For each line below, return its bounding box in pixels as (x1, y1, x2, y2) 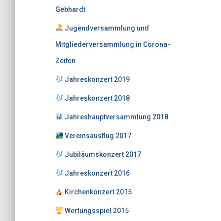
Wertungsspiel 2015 (63, 207, 129, 215)
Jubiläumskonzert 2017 (63, 150, 141, 158)
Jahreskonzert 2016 (63, 169, 130, 177)
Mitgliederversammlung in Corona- (55, 40, 170, 48)
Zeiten (55, 57, 75, 65)
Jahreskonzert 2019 (63, 75, 130, 83)
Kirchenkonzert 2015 (63, 188, 132, 196)
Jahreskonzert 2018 (63, 94, 130, 102)
